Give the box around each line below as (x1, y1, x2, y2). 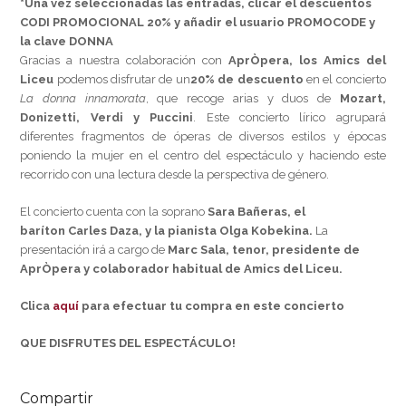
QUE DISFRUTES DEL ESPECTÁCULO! (20, 336, 237, 351)
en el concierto (303, 72, 386, 87)
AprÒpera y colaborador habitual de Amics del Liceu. (20, 262, 343, 276)
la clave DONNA (20, 34, 114, 49)
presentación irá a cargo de (20, 243, 166, 257)
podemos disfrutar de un (53, 72, 190, 87)
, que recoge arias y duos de (145, 92, 340, 106)
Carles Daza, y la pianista (68, 224, 220, 238)
